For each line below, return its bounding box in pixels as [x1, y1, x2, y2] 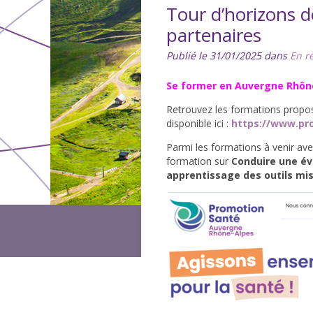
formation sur [166, 154, 231, 168]
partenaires [166, 22, 261, 48]
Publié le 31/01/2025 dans [166, 49, 290, 62]
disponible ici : [166, 117, 231, 130]
